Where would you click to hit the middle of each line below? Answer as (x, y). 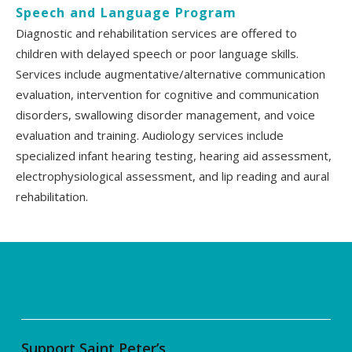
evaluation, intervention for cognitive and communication (167, 94)
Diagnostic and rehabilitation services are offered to (156, 33)
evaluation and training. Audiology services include (150, 135)
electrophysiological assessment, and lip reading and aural (172, 176)
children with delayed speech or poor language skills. (157, 53)
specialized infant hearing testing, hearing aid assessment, (174, 155)
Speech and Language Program (126, 12)
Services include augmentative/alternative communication (170, 73)
